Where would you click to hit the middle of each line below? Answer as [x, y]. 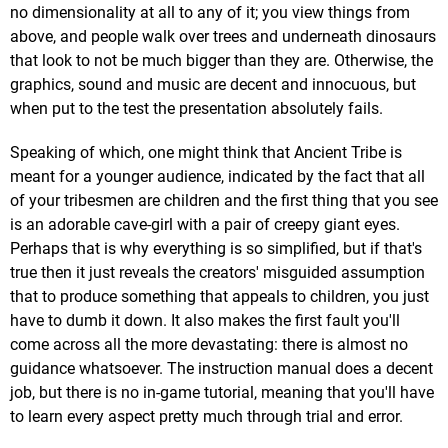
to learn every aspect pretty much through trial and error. [206, 417]
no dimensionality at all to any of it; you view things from [210, 13]
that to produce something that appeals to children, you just [219, 297]
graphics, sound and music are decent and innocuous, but [213, 85]
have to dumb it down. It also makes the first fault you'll [205, 321]
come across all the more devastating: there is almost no [209, 345]
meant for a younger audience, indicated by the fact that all [217, 177]
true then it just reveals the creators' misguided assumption [217, 273]
